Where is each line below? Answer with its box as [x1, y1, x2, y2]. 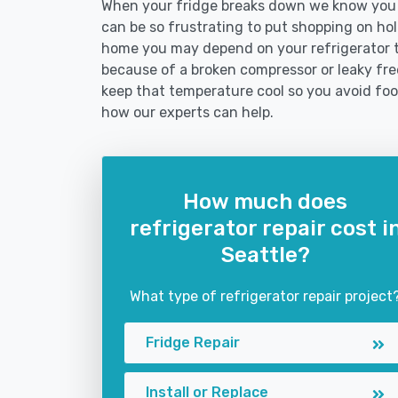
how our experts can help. [101, 104, 274, 121]
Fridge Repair [146, 334, 240, 351]
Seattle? [220, 243, 310, 267]
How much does [183, 189, 347, 214]
